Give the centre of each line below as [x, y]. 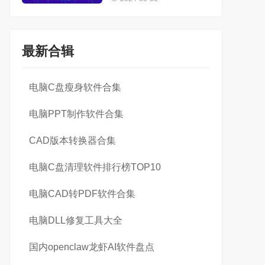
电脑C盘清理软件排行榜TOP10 [95, 167]
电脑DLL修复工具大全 [76, 220]
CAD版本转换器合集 [72, 140]
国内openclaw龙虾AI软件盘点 [92, 247]
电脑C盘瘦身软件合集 [75, 87]
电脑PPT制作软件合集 [76, 114]
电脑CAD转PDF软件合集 [82, 194]
